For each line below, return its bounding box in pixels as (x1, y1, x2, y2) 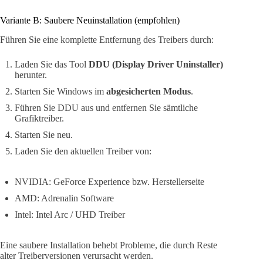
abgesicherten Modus (106, 86, 191, 96)
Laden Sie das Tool (15, 59, 89, 69)
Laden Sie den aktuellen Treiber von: (15, 146, 151, 156)
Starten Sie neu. (15, 129, 73, 140)
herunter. (15, 69, 47, 80)
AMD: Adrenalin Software (15, 193, 114, 203)
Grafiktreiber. (15, 113, 64, 123)
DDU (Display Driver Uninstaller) (89, 59, 223, 69)
